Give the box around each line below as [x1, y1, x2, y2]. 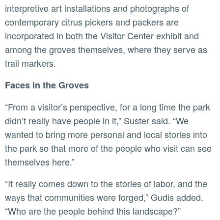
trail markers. [5, 56, 56, 70]
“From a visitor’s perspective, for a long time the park [5, 100, 13, 113]
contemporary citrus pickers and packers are [5, 15, 179, 28]
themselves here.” [5, 155, 75, 168]
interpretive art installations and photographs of [5, 1, 189, 15]
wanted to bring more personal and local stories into [5, 128, 207, 141]
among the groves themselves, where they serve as [5, 43, 207, 56]
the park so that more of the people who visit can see [5, 141, 212, 155]
